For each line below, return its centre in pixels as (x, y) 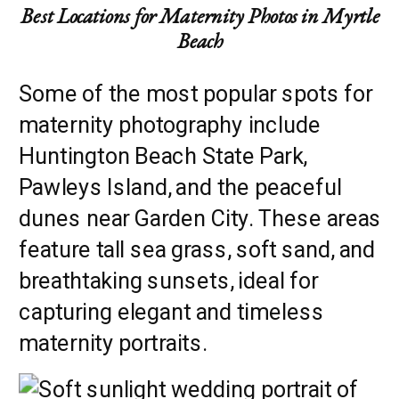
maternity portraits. (113, 342)
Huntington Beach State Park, (163, 155)
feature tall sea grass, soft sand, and (197, 249)
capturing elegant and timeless (171, 311)
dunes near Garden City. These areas (200, 218)
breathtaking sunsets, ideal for (168, 280)
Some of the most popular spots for (196, 93)
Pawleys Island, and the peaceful (180, 187)
